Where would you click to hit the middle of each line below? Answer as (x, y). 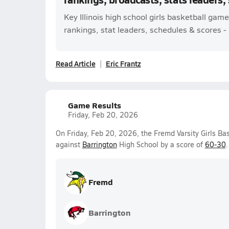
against (69, 144)
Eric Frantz (123, 63)
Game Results (94, 105)
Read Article (75, 63)
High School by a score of (161, 144)
